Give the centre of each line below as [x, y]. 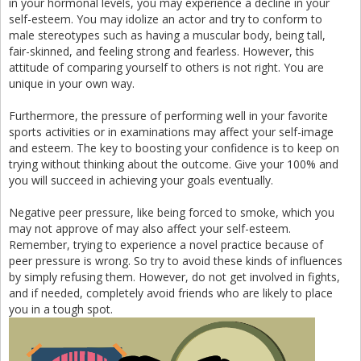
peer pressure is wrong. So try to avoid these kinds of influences [176, 261]
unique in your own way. [72, 83]
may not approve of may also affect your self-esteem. [150, 228]
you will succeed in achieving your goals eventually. [141, 180]
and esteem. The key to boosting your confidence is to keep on [174, 148]
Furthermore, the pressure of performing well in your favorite [168, 116]
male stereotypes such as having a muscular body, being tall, [167, 35]
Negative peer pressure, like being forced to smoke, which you [172, 212]
